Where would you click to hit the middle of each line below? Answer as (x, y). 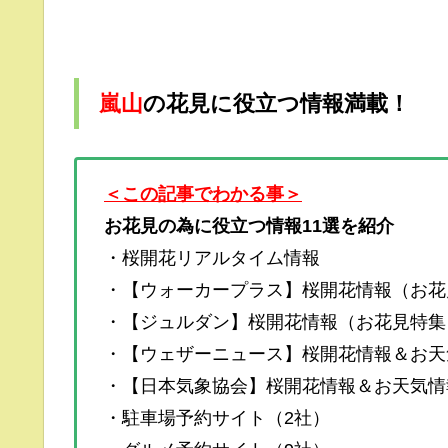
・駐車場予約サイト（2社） (217, 417)
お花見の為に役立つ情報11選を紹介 (249, 225)
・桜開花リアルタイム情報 (212, 257)
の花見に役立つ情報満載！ (276, 103)
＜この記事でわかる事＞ (203, 193)
